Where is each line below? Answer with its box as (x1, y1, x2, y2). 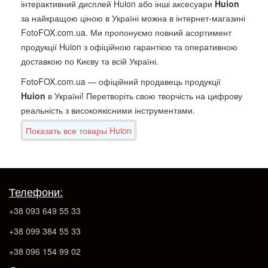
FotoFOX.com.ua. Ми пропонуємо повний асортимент (21, 26, 232, 38)
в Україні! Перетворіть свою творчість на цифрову (45, 89, 242, 102)
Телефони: (9, 183, 63, 199)
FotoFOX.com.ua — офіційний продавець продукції (21, 75, 221, 87)
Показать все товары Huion (26, 124, 132, 136)
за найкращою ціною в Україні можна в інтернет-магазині (21, 11, 245, 24)
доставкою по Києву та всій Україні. (21, 54, 159, 67)
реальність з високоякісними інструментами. (21, 103, 195, 116)
